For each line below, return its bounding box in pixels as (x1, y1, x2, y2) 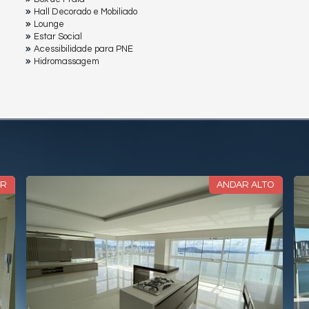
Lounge (34, 19, 64, 30)
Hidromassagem (34, 57, 99, 67)
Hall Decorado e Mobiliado (34, 7, 137, 17)
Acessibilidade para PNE (34, 44, 133, 54)
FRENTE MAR (230, 180, 290, 190)
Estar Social (34, 32, 82, 42)
